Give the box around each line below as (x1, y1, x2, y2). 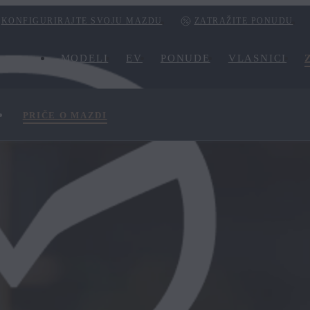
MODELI (60, 52, 109, 64)
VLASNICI (228, 52, 287, 64)
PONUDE (160, 52, 210, 64)
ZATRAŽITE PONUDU (194, 16, 293, 26)
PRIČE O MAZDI (22, 110, 107, 120)
